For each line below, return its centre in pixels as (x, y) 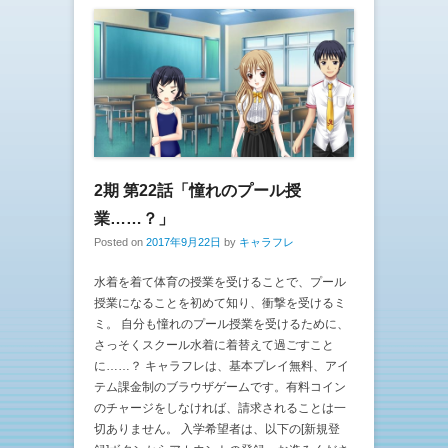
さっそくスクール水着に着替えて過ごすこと (214, 344)
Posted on (120, 241)
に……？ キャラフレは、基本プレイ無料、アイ (221, 365)
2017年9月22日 (183, 241)
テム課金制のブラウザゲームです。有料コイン (220, 386)
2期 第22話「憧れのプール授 (197, 190)
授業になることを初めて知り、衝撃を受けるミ (220, 302)
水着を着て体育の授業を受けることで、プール (220, 281)
